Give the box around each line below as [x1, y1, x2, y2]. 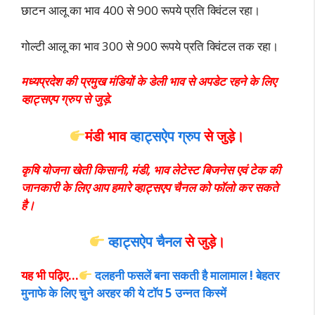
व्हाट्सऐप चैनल [108, 232, 185, 252]
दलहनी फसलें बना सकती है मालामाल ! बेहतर [95, 267, 280, 284]
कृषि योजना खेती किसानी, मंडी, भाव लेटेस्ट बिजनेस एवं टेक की [21, 161, 281, 178]
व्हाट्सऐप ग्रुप [130, 126, 205, 146]
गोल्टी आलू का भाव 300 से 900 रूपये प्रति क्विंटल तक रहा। [21, 37, 278, 54]
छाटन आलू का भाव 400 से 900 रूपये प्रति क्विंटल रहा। [21, 2, 260, 19]
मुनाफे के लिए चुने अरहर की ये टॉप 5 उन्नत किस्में [21, 285, 226, 302]
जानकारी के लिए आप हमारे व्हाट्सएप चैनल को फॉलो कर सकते [21, 179, 278, 195]
